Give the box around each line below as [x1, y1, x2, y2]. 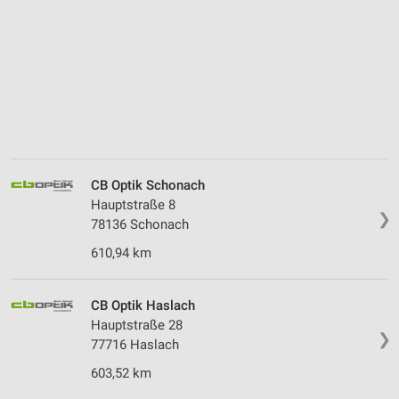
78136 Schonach [91, 216, 189, 233]
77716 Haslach [91, 337, 179, 354]
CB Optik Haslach [91, 297, 195, 314]
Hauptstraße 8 [91, 197, 175, 214]
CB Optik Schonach [91, 177, 205, 194]
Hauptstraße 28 [91, 317, 183, 334]
